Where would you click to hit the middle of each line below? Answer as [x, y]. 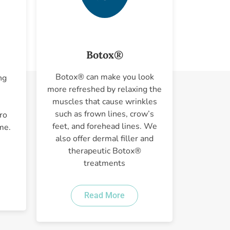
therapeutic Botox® [104, 151]
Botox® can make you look [104, 77]
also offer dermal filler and [104, 138]
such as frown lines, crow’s [104, 114]
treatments [104, 163]
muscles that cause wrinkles [104, 101]
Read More [104, 195]
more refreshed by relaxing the [104, 89]
